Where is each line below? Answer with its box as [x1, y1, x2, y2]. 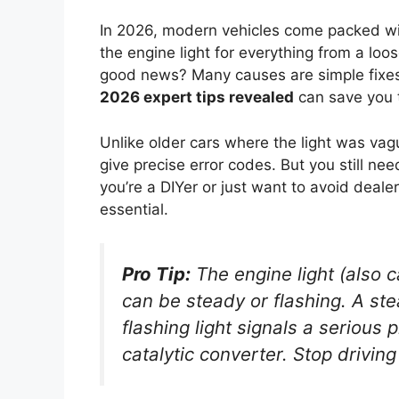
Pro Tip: [122, 263, 191, 286]
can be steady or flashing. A [122, 289, 370, 313]
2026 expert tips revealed [100, 88, 294, 107]
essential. [100, 199, 168, 218]
